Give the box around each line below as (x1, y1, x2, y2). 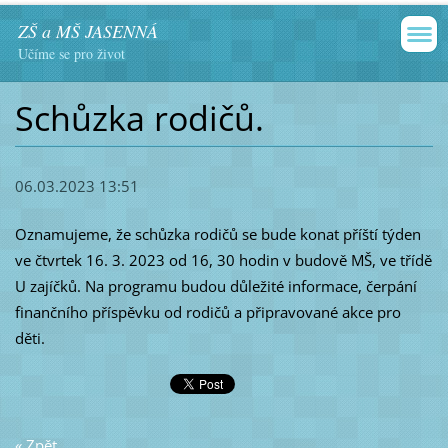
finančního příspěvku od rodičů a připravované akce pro (14, 302, 401, 323)
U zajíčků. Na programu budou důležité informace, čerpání (14, 276, 417, 297)
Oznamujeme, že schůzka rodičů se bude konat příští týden (14, 224, 421, 245)
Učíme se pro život (18, 44, 125, 63)
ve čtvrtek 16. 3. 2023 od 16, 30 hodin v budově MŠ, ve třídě (14, 250, 432, 271)
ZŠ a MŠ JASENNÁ (18, 19, 158, 43)
